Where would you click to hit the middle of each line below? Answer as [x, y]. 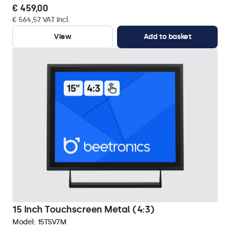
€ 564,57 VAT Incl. [41, 20]
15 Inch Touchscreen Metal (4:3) [83, 209]
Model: [25, 222]
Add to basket [167, 37]
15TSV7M [52, 222]
